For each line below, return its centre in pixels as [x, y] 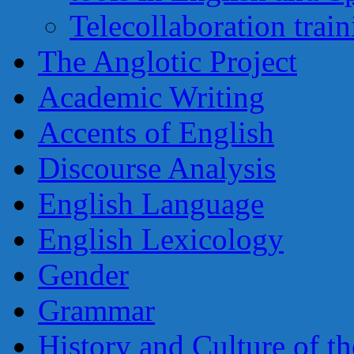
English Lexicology [161, 239]
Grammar [96, 310]
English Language [151, 203]
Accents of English [156, 132]
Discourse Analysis [157, 168]
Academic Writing [151, 97]
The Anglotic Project [168, 61]
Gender [83, 275]
